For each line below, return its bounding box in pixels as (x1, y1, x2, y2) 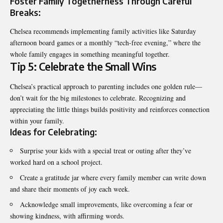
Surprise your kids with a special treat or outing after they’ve (20, 146, 191, 156)
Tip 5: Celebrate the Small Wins (10, 60, 156, 74)
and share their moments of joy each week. (10, 184, 130, 194)
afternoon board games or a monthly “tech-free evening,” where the (10, 38, 201, 48)
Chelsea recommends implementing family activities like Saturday (10, 26, 196, 36)
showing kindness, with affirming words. (10, 211, 124, 221)
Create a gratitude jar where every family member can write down (20, 173, 206, 183)
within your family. (10, 115, 64, 125)
